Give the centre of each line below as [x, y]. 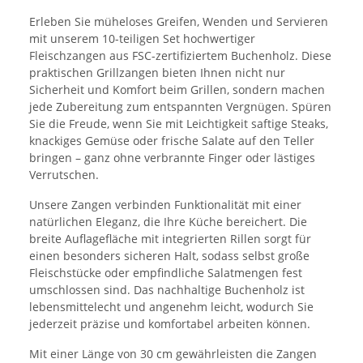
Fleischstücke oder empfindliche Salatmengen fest [166, 273]
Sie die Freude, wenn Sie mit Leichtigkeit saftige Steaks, [179, 124]
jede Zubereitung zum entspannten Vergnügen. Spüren [180, 107]
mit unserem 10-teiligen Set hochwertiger [142, 39]
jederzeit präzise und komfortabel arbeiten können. [170, 324]
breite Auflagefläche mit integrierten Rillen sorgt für [170, 239]
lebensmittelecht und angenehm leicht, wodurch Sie [171, 307]
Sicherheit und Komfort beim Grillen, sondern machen [177, 90]
